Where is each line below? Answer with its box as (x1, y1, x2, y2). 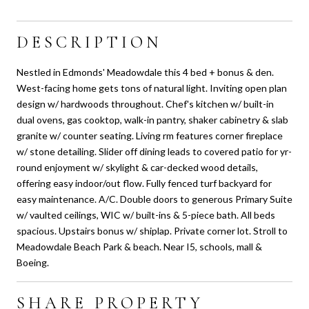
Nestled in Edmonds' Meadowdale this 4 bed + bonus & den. (17, 66, 274, 78)
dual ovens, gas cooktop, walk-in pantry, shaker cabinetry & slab (17, 113, 288, 126)
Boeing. (17, 256, 49, 268)
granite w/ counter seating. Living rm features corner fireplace (17, 129, 283, 141)
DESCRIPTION (17, 32, 161, 52)
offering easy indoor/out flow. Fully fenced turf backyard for (17, 177, 272, 189)
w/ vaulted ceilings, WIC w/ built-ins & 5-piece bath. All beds (17, 208, 275, 221)
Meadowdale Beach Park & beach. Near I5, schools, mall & (17, 240, 262, 252)
